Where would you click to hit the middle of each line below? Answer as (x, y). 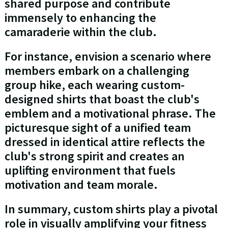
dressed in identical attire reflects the (105, 142)
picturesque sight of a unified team (97, 128)
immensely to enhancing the (80, 18)
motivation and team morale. (81, 185)
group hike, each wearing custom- (94, 85)
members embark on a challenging (97, 71)
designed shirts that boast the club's (102, 99)
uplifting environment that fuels (90, 170)
